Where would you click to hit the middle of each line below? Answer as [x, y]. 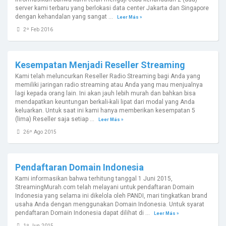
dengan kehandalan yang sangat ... [65, 17]
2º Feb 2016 [37, 30]
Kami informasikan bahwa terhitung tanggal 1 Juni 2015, [94, 179]
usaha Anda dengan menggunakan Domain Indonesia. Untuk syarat [110, 204]
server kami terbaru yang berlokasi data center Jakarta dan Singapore [112, 8]
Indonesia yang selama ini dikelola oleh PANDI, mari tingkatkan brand [111, 196]
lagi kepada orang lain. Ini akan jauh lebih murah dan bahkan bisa [105, 93]
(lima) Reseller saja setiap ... [55, 119]
